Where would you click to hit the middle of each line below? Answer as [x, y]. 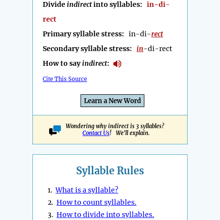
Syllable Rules [110, 171]
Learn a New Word [112, 101]
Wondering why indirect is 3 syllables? [116, 126]
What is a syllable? [87, 190]
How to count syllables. [96, 203]
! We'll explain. [130, 133]
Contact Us [96, 133]
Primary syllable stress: [86, 34]
